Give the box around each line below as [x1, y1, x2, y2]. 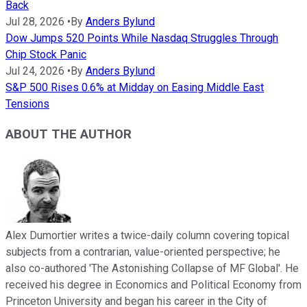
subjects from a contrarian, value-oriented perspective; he [5, 245, 280, 259]
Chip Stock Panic [5, 47, 86, 61]
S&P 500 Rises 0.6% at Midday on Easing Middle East [5, 80, 264, 94]
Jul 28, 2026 [5, 14, 64, 28]
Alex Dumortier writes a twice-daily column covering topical [5, 229, 289, 243]
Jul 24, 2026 [5, 64, 64, 77]
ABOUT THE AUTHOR [5, 127, 132, 143]
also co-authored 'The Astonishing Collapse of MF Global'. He [5, 262, 299, 275]
